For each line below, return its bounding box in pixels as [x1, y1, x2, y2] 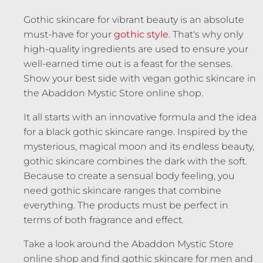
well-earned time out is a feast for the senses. [23, 58, 232, 70]
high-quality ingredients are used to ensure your [23, 43, 248, 55]
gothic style [114, 29, 168, 41]
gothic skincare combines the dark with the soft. [23, 156, 247, 167]
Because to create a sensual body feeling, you [23, 170, 235, 182]
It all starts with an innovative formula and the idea [23, 112, 257, 123]
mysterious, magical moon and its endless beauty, [23, 141, 254, 153]
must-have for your [23, 29, 114, 41]
